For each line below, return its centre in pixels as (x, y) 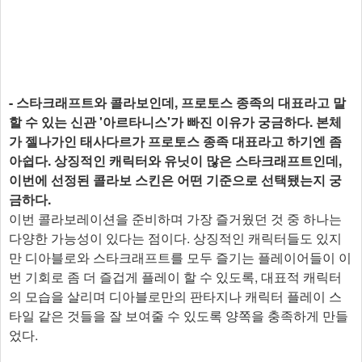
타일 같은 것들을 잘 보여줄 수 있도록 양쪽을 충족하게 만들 (179, 315)
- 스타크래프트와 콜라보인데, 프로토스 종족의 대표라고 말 (177, 102)
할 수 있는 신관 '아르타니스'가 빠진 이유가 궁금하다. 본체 (175, 121)
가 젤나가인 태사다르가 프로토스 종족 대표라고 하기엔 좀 (175, 141)
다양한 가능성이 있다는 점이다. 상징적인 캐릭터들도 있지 (175, 238)
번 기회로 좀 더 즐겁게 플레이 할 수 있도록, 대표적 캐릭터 (175, 276)
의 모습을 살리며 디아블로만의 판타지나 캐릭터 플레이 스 (175, 296)
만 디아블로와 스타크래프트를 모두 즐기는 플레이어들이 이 (180, 257)
